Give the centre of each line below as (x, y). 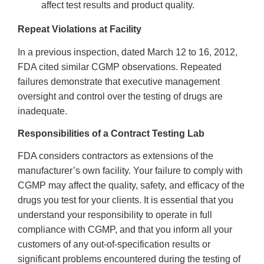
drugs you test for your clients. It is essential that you (126, 200)
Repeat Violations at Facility (80, 29)
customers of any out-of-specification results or (114, 245)
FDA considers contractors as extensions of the (115, 156)
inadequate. (42, 111)
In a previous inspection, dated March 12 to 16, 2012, (128, 52)
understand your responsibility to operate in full (115, 215)
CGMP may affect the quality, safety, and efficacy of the (131, 186)
